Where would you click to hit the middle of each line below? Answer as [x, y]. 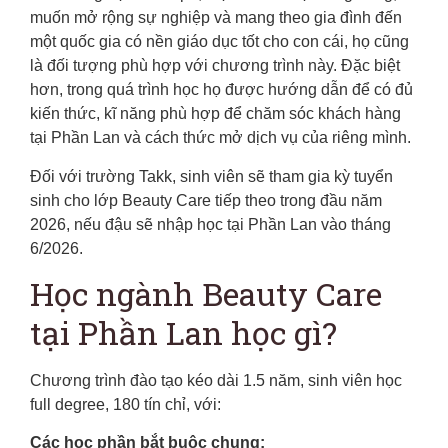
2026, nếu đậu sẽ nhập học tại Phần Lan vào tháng [210, 224]
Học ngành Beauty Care [206, 293]
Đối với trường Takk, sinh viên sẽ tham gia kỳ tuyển [211, 176]
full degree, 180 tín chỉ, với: [125, 404]
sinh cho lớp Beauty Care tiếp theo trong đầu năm [206, 200]
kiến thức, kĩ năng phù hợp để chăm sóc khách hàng [215, 114]
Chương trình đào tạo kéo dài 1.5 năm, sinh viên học [216, 380]
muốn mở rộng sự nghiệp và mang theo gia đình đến [216, 18]
